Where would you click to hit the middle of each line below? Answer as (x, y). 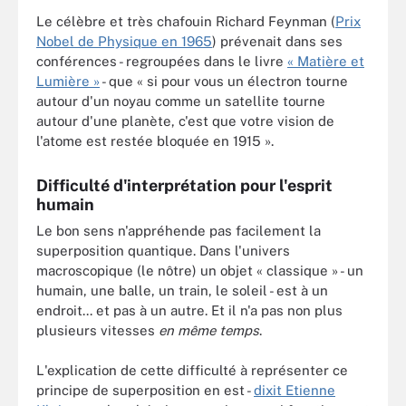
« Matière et (326, 61)
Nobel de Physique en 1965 (124, 41)
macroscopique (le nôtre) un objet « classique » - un (200, 270)
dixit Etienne (295, 390)
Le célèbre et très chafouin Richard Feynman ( (186, 21)
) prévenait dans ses (277, 41)
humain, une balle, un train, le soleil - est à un (182, 290)
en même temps (209, 330)
